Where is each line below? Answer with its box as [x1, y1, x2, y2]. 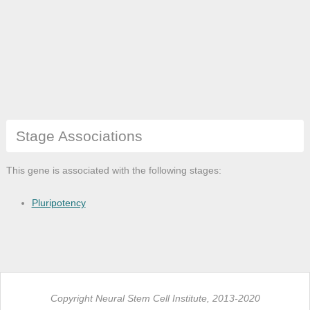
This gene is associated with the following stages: [6, 164, 221, 176]
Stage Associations [15, 127, 143, 144]
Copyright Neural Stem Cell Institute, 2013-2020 [50, 292, 260, 304]
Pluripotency [31, 197, 86, 208]
